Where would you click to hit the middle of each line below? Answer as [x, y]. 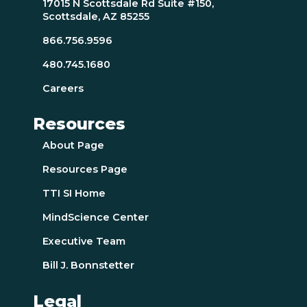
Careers [63, 89]
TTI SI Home [74, 194]
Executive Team [84, 242]
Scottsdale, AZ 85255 [96, 17]
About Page [74, 146]
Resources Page [85, 170]
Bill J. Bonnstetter [89, 266]
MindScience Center [96, 218]
